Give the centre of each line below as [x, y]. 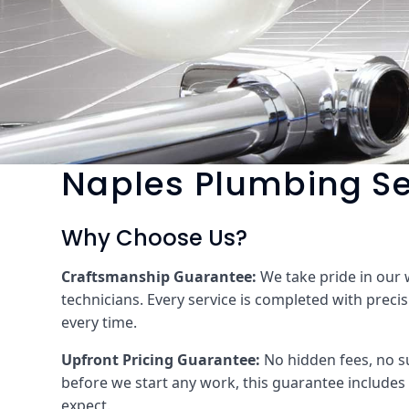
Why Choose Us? [155, 238]
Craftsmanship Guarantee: [159, 277]
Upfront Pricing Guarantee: [161, 360]
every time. [100, 322]
